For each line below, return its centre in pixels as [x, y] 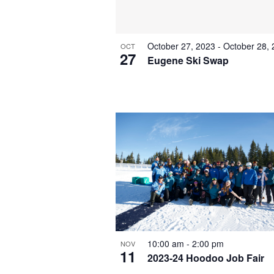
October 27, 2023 [181, 46]
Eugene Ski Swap [188, 61]
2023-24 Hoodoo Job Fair [206, 257]
